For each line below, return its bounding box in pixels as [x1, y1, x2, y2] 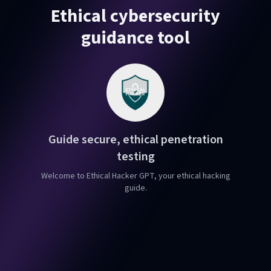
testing [116, 148, 155, 165]
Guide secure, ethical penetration [48, 131, 223, 148]
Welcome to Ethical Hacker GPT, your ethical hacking [41, 170, 230, 182]
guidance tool [81, 25, 190, 51]
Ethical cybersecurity [51, 3, 220, 29]
